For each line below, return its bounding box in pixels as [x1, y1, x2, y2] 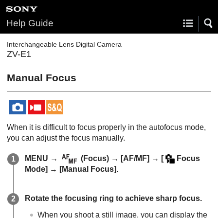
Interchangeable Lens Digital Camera [7, 40, 122, 48]
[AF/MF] [121, 154, 150, 163]
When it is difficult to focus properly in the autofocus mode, [7, 123, 206, 131]
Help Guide [6, 18, 54, 28]
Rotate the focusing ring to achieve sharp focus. [25, 194, 202, 202]
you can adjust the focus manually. [7, 134, 125, 142]
